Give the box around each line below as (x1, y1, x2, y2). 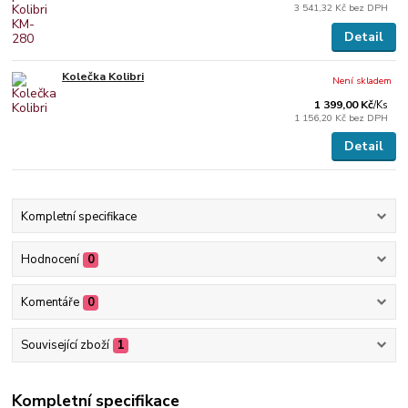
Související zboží (20, 337, 109, 354)
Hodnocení (20, 250, 79, 268)
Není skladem (332, 73, 393, 87)
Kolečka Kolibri (62, 68, 145, 84)
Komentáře (20, 294, 79, 311)
